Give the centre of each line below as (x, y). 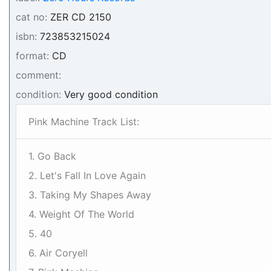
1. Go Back (52, 156)
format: (32, 56)
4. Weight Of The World (81, 214)
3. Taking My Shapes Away (90, 195)
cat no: (31, 17)
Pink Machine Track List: (84, 122)
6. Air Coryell (58, 253)
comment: (38, 75)
